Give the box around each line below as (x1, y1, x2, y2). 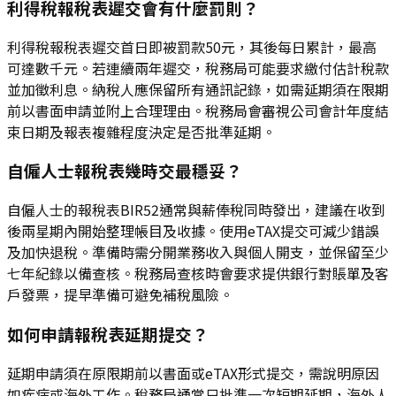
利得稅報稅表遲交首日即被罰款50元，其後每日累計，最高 (7, 35, 377, 57)
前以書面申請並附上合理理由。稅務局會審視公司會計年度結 (7, 99, 389, 121)
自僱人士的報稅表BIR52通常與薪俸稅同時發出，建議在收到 (7, 199, 385, 221)
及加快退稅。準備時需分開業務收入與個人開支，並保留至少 (7, 241, 389, 263)
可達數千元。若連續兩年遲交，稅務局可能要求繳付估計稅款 (7, 57, 389, 79)
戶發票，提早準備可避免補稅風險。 (7, 284, 233, 306)
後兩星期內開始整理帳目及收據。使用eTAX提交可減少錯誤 (7, 220, 379, 242)
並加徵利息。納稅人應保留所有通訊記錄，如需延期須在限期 (7, 78, 389, 100)
